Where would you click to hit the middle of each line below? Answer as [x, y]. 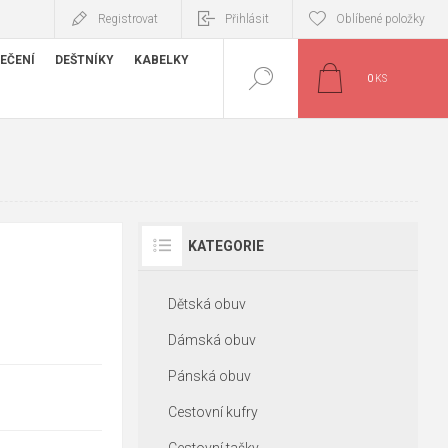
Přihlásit [247, 19]
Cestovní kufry [212, 412]
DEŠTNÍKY [84, 60]
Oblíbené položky [380, 19]
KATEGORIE [225, 246]
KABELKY [161, 60]
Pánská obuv [209, 376]
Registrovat [128, 19]
